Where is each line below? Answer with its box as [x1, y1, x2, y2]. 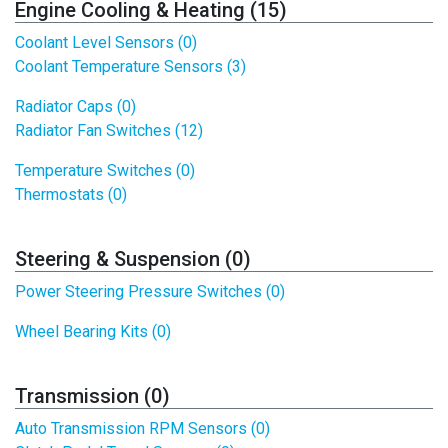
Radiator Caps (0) [15, 97, 136, 116]
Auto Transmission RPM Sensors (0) [15, 419, 270, 438]
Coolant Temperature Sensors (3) [15, 57, 246, 76]
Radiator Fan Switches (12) [15, 121, 203, 140]
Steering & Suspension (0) [15, 247, 251, 271]
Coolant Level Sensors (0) [15, 33, 197, 52]
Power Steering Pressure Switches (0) [15, 282, 285, 301]
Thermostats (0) [15, 185, 127, 204]
